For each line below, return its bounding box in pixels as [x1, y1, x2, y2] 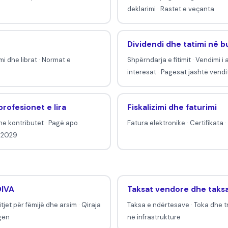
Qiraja [81, 201, 101, 210]
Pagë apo [48, 119, 78, 128]
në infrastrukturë [127, 213, 181, 222]
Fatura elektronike [127, 119, 185, 128]
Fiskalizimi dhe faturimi [127, 102, 217, 113]
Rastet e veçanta [160, 5, 214, 14]
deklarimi [127, 5, 156, 14]
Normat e [41, 55, 71, 65]
